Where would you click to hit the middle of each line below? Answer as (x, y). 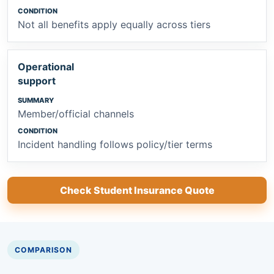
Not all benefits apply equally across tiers (114, 24)
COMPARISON (43, 250)
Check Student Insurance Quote (137, 190)
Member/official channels (76, 113)
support (37, 80)
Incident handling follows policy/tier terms (115, 144)
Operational (46, 66)
